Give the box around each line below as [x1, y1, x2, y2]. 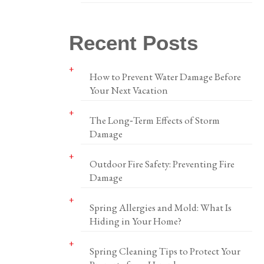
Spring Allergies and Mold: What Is [89, 201, 232, 214]
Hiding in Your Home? [89, 214, 181, 227]
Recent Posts [68, 31, 198, 54]
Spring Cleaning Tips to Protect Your [89, 245, 240, 258]
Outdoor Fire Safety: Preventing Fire [89, 157, 235, 170]
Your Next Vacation [89, 84, 168, 97]
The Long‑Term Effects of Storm [89, 114, 220, 127]
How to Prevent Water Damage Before [89, 70, 241, 83]
